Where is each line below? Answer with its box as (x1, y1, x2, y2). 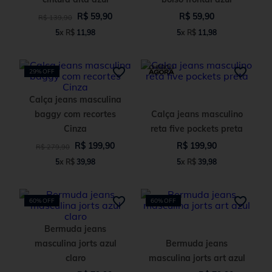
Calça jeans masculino (151, 109, 243, 120)
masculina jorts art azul (148, 253, 245, 264)
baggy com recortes (35, 109, 116, 120)
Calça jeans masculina (29, 94, 121, 106)
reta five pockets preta (151, 123, 243, 135)
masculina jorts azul (34, 238, 117, 250)
